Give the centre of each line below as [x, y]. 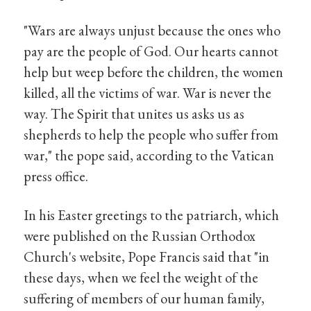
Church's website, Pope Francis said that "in [147, 256]
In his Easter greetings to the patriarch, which [152, 215]
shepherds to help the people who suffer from [151, 135]
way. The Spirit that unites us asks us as [134, 114]
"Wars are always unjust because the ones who [152, 31]
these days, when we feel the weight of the [141, 277]
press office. [56, 176]
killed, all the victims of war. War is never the [148, 93]
